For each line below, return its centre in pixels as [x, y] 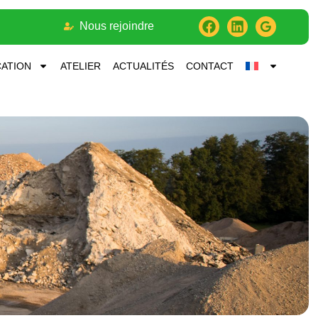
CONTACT [209, 66]
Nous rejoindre [117, 26]
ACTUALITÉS [143, 66]
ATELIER [80, 66]
